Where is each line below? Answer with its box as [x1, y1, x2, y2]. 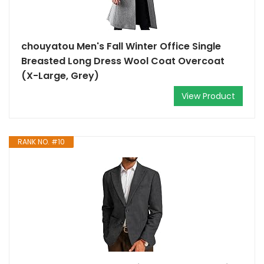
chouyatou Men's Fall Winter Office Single [21, 39, 221, 53]
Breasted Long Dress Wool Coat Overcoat [21, 54, 225, 68]
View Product [181, 90, 235, 102]
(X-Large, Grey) [21, 69, 99, 82]
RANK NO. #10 [18, 137, 65, 147]
